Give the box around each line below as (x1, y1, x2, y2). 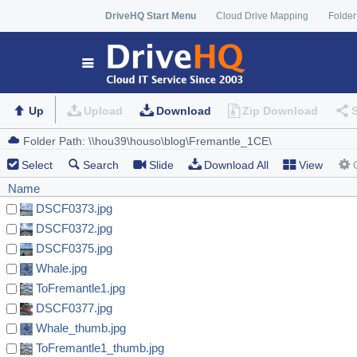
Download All (204, 159, 269, 172)
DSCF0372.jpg (36, 222, 112, 236)
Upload (83, 104, 123, 118)
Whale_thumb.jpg (36, 321, 126, 335)
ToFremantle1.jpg (36, 281, 125, 296)
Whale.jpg (36, 261, 87, 276)
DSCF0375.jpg (36, 241, 112, 256)
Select (22, 159, 53, 172)
